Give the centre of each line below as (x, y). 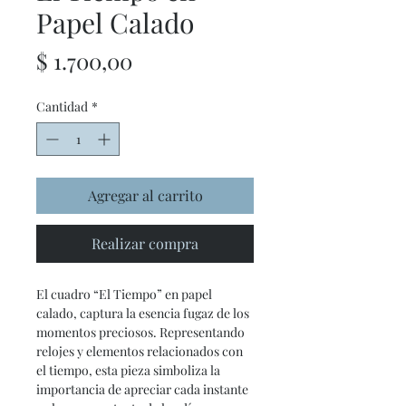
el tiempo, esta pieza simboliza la (128, 371)
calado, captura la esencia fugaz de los (143, 314)
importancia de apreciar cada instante (142, 390)
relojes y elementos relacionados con (140, 352)
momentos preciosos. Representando (140, 333)
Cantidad (62, 107)
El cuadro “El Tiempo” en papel (124, 295)
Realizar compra (145, 244)
